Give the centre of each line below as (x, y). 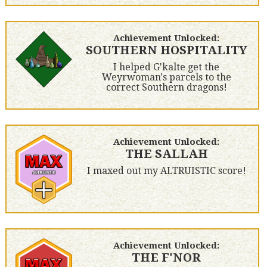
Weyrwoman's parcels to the (166, 77)
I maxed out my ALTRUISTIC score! (166, 171)
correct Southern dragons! (166, 88)
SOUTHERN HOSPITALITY (166, 50)
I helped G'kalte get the (167, 67)
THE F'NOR (167, 258)
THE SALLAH (166, 154)
